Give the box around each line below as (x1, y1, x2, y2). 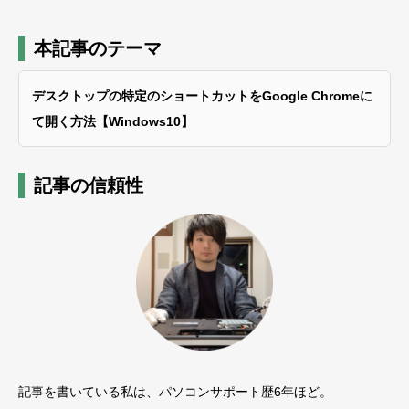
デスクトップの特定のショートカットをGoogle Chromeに (32, 89, 372, 104)
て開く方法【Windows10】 (32, 114, 194, 130)
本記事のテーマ (34, 38, 162, 59)
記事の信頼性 (34, 174, 143, 195)
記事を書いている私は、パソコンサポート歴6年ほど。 (18, 383, 332, 399)
